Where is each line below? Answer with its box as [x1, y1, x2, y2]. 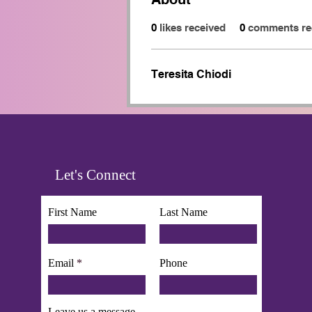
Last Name [159, 206, 208, 218]
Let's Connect [55, 166, 136, 183]
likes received [159, 22, 226, 33]
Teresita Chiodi [151, 68, 231, 81]
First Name [48, 206, 97, 218]
